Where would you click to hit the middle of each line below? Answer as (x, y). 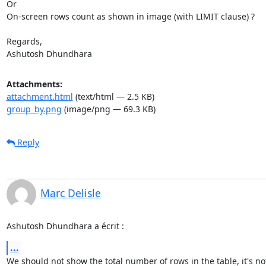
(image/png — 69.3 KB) (108, 109)
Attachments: (34, 84)
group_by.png (34, 109)
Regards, (25, 41)
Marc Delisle (70, 193)
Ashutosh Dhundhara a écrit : (65, 226)
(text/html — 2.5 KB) (113, 96)
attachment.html (39, 96)
